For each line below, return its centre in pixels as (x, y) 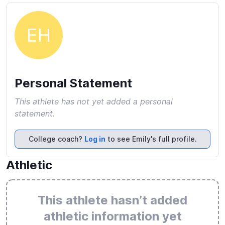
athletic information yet (113, 216)
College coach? (56, 139)
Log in (95, 139)
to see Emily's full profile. (151, 139)
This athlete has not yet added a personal (94, 101)
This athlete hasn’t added (113, 200)
